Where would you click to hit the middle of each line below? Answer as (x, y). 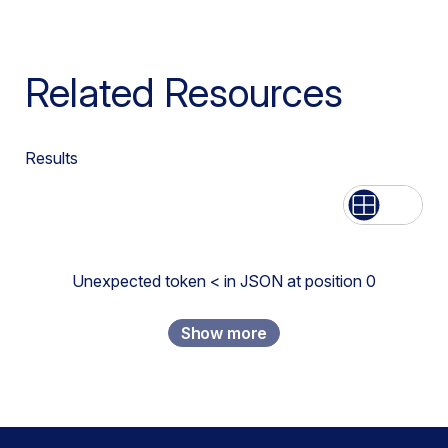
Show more (224, 333)
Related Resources (184, 92)
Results (51, 158)
